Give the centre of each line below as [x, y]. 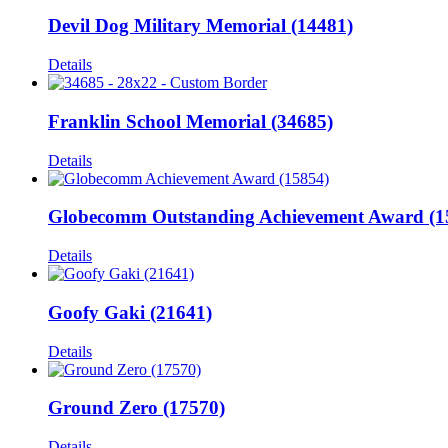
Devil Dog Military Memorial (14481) [200, 26]
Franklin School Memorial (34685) [190, 121]
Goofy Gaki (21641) [130, 312]
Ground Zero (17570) [136, 408]
